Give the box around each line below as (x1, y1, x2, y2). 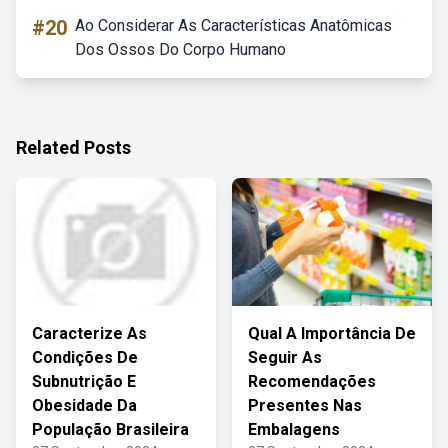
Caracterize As (32, 324, 147, 343)
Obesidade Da (32, 396, 137, 415)
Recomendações (248, 372, 376, 391)
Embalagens (248, 420, 340, 439)
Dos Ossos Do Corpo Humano (75, 40, 286, 59)
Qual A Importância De (248, 324, 416, 343)
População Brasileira (32, 420, 189, 439)
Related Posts (16, 137, 131, 158)
